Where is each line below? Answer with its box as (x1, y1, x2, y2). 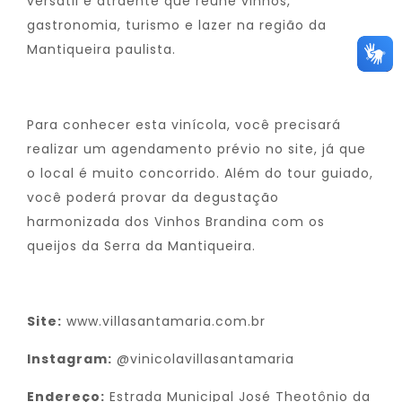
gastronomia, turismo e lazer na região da (27, 16, 327, 34)
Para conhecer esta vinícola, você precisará (27, 116, 341, 134)
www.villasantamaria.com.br (66, 312, 266, 330)
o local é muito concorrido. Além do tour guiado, (27, 164, 373, 182)
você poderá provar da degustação (27, 188, 279, 206)
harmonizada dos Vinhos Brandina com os (27, 213, 325, 231)
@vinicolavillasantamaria (112, 350, 294, 368)
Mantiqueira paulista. (27, 40, 176, 58)
